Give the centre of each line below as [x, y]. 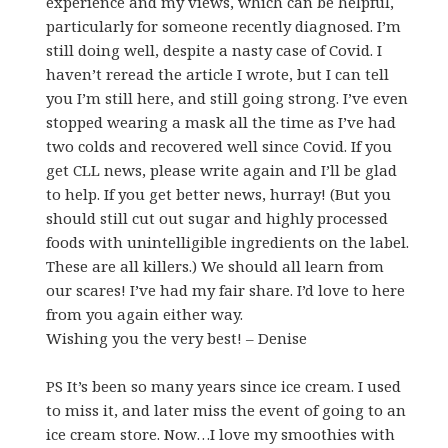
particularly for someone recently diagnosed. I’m [224, 25]
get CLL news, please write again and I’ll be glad [222, 169]
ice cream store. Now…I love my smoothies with [221, 433]
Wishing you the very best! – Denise [177, 337]
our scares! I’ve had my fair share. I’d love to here [226, 289]
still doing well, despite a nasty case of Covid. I [214, 49]
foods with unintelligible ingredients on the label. [228, 241]
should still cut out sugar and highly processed [217, 217]
